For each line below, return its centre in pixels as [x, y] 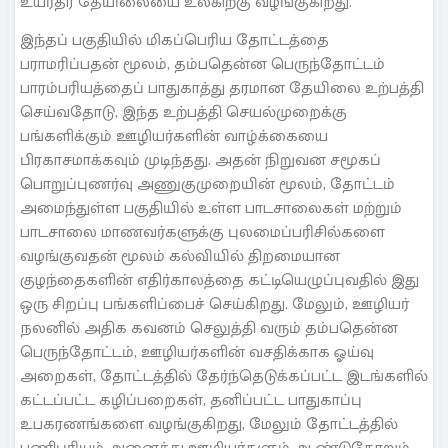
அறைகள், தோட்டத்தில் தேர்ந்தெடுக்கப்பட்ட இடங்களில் [224, 377]
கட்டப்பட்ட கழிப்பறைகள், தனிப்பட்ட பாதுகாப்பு [191, 401]
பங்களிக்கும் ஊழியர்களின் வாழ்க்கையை [174, 137]
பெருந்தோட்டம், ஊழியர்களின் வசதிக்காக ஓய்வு [197, 353]
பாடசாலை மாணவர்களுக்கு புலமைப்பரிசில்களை [202, 233]
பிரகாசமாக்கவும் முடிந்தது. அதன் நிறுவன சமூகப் [200, 161]
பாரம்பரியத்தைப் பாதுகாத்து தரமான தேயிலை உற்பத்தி [222, 89]
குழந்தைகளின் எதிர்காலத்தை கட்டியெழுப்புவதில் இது [219, 281]
